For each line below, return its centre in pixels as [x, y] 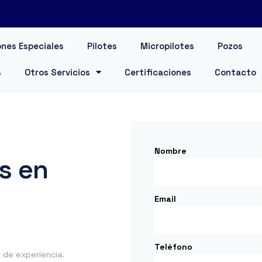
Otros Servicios [57, 72]
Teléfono [173, 247]
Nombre [170, 151]
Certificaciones [158, 72]
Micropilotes [168, 46]
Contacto [235, 72]
